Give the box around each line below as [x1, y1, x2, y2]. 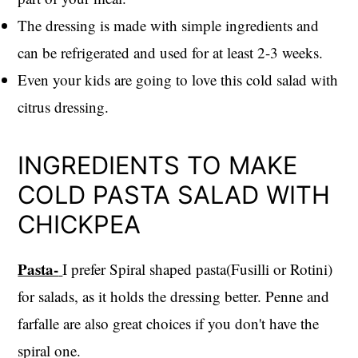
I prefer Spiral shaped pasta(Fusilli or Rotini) [62, 258, 333, 279]
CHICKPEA [18, 209, 141, 239]
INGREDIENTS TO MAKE [18, 149, 298, 180]
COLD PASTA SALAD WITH [18, 179, 331, 209]
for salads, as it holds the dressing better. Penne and [18, 285, 330, 306]
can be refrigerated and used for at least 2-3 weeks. [18, 42, 324, 62]
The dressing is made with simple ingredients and [18, 14, 320, 35]
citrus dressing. [18, 96, 109, 117]
